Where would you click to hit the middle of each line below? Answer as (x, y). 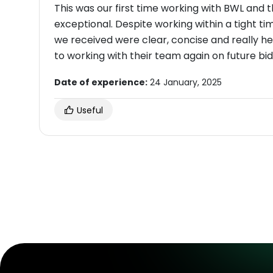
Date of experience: (101, 82)
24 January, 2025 (185, 82)
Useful (89, 110)
